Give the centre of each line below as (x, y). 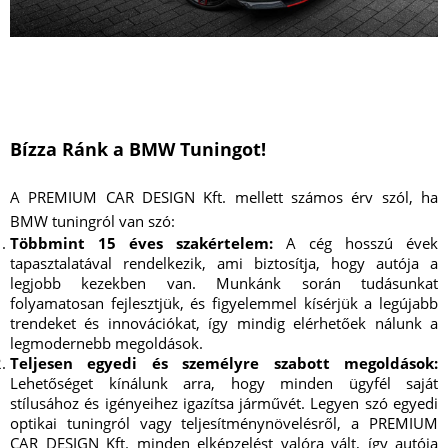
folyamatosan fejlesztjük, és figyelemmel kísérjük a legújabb (224, 303)
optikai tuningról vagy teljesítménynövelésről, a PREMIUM (224, 423)
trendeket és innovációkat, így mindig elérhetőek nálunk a (224, 323)
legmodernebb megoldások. (106, 343)
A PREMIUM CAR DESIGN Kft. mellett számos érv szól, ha (224, 197)
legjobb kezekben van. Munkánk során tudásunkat (224, 283)
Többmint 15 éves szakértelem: (141, 243)
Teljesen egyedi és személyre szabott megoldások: (224, 363)
